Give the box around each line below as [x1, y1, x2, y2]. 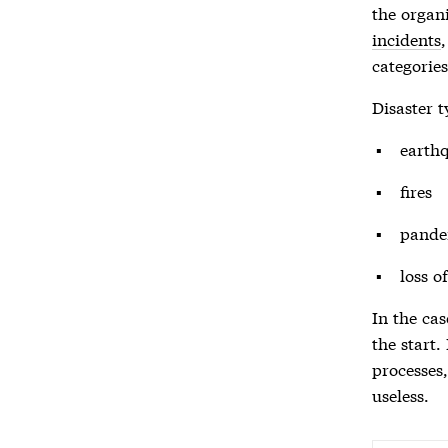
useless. [372, 383, 429, 406]
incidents [372, 27, 441, 50]
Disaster [372, 95, 433, 118]
